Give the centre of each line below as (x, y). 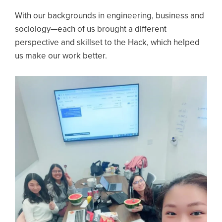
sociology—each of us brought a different (91, 29)
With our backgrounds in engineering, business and (110, 16)
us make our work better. (62, 56)
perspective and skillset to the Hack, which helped (107, 43)
